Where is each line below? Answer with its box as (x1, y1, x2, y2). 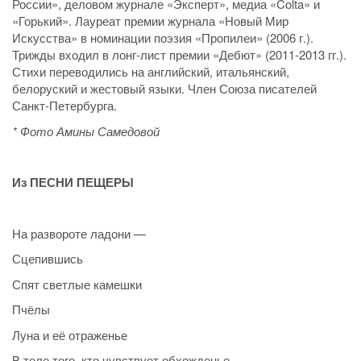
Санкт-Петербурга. (12, 97, 117, 114)
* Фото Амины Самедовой (12, 122, 160, 139)
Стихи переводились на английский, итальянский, (12, 63, 289, 81)
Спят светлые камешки (12, 275, 142, 293)
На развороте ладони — (12, 224, 146, 242)
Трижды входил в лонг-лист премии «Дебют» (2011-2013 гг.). (12, 46, 346, 64)
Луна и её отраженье (12, 326, 127, 343)
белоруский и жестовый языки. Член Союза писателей (12, 80, 317, 98)
